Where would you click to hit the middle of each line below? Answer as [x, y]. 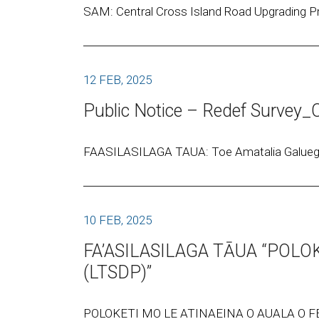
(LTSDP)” [117, 272]
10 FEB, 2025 [117, 220]
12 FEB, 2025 [117, 80]
